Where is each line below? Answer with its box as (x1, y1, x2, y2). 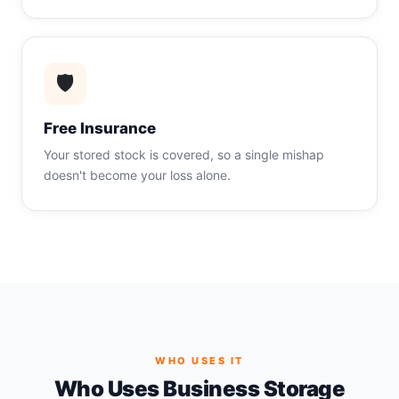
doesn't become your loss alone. (44, 167, 231, 183)
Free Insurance (44, 119, 156, 137)
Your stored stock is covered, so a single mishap (44, 147, 324, 162)
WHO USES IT (155, 354, 244, 367)
